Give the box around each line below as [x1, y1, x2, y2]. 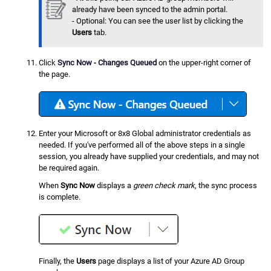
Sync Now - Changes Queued [57, 58, 157, 68]
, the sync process [195, 181, 258, 191]
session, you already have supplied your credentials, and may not [39, 152, 260, 162]
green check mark [133, 181, 195, 191]
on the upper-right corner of [157, 58, 252, 68]
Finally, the [39, 256, 77, 266]
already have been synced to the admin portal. [72, 5, 228, 15]
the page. [39, 70, 71, 79]
